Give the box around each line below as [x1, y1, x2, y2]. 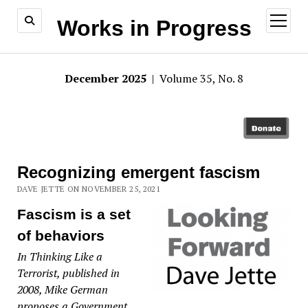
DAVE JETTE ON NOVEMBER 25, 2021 [16, 183, 161, 194]
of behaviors [16, 227, 104, 243]
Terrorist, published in [16, 265, 120, 281]
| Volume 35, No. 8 [149, 71, 243, 86]
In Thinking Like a [16, 249, 102, 265]
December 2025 [65, 71, 149, 86]
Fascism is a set [16, 206, 131, 222]
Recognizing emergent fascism [16, 162, 260, 181]
